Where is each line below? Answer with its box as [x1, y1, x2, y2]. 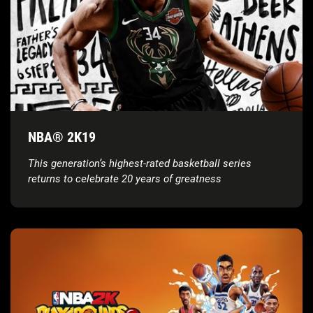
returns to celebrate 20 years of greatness [28, 173, 221, 186]
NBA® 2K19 [28, 129, 96, 146]
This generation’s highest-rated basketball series [28, 157, 252, 170]
